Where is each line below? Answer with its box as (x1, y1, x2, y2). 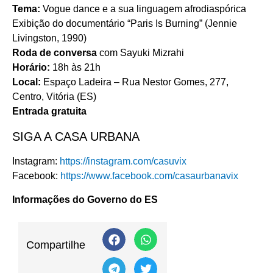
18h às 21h (50, 62, 101, 73)
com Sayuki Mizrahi (99, 47, 184, 58)
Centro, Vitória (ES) (12, 91, 96, 102)
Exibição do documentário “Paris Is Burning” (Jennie (12, 18, 237, 29)
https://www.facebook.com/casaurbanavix (60, 171, 238, 182)
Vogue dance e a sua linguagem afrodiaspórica (40, 3, 246, 14)
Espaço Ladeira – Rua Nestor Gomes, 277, (43, 76, 229, 87)
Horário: (12, 62, 50, 73)
